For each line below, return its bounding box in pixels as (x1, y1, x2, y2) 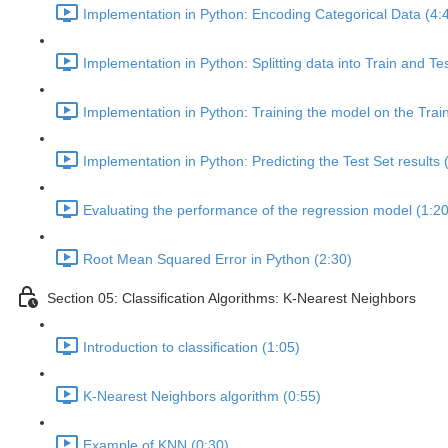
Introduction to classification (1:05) (83, 339, 300, 356)
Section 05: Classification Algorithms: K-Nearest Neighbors (47, 290, 416, 307)
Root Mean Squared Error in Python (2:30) (83, 251, 352, 268)
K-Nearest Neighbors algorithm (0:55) (83, 388, 321, 405)
